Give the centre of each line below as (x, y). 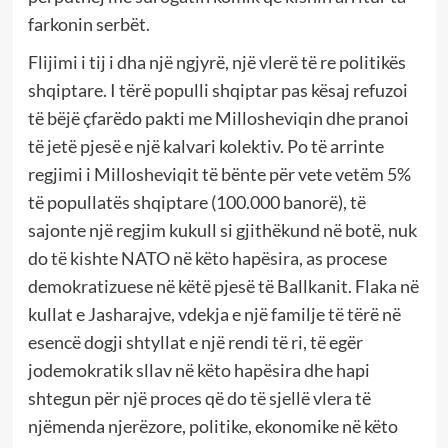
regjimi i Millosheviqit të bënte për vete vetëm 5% (219, 174)
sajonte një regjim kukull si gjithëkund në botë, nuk (222, 230)
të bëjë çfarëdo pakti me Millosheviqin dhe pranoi (218, 118)
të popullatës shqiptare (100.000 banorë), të (196, 202)
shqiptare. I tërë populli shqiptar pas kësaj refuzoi (217, 90)
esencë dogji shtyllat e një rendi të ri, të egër (195, 342)
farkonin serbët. (88, 24)
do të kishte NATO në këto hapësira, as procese (207, 258)
